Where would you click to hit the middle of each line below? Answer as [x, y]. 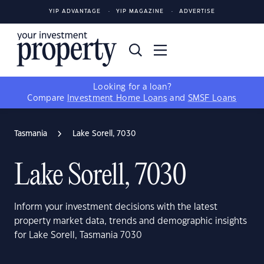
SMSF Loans [212, 98]
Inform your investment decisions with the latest [116, 207]
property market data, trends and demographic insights [131, 221]
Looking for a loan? [132, 87]
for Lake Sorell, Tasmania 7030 [78, 235]
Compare [47, 98]
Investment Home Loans [117, 98]
